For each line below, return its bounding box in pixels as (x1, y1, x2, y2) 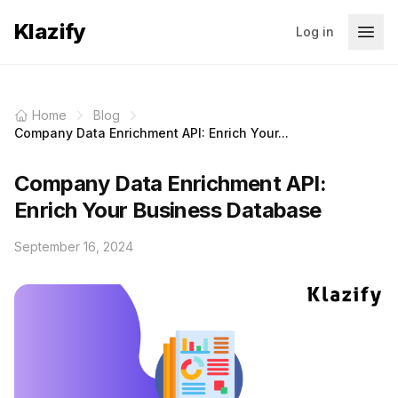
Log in (296, 24, 334, 39)
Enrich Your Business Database (14, 197, 322, 223)
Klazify (14, 19, 86, 44)
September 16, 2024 (14, 239, 133, 254)
